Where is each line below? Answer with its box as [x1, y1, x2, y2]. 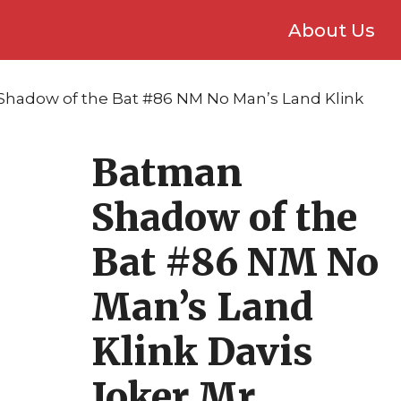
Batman [91, 149, 243, 196]
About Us [288, 19, 375, 41]
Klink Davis [91, 328, 313, 375]
